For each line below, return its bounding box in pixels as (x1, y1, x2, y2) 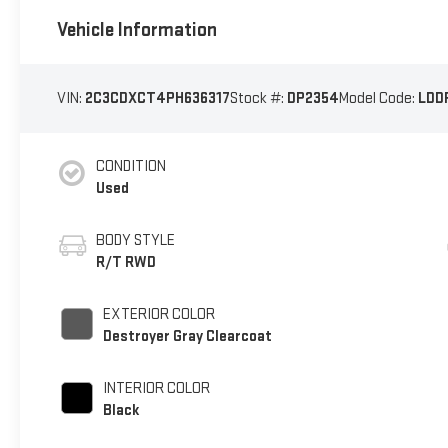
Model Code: (338, 88, 418, 108)
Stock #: (229, 88, 287, 108)
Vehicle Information (56, 18, 217, 43)
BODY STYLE (95, 230, 175, 250)
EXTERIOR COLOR (102, 304, 215, 324)
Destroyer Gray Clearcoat (102, 326, 272, 346)
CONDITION (95, 156, 166, 176)
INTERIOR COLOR (102, 378, 210, 398)
